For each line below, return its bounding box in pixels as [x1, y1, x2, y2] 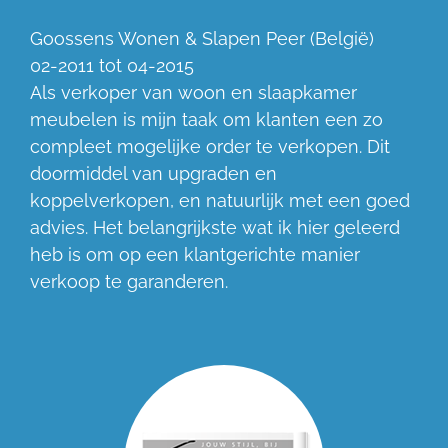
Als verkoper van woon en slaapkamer [30, 82, 357, 104]
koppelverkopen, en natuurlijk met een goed [30, 190, 410, 212]
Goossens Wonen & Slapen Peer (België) [30, 28, 374, 50]
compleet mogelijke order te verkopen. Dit [30, 136, 390, 158]
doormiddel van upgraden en [30, 163, 277, 185]
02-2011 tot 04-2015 [30, 55, 194, 77]
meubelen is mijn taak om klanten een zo [30, 109, 383, 131]
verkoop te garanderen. [30, 271, 228, 293]
